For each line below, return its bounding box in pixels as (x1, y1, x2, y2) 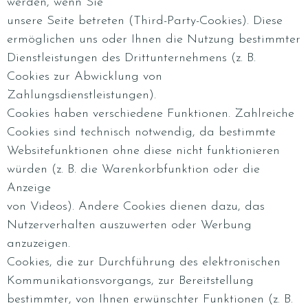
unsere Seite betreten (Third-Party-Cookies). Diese (7, 14, 283, 27)
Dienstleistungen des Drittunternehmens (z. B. (7, 52, 256, 65)
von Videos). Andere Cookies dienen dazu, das (7, 200, 265, 213)
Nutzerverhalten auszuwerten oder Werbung (7, 219, 252, 232)
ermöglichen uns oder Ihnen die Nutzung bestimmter (7, 33, 300, 46)
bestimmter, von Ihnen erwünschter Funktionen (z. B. (7, 293, 293, 306)
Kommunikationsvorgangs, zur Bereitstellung (7, 274, 254, 287)
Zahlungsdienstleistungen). (7, 89, 156, 102)
